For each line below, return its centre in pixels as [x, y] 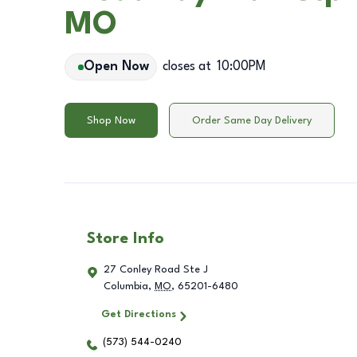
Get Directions [138, 314]
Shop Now [111, 120]
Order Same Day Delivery [252, 120]
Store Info [126, 239]
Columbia [126, 286]
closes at [186, 67]
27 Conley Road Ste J [156, 270]
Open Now [116, 67]
